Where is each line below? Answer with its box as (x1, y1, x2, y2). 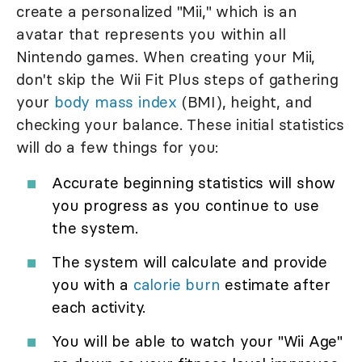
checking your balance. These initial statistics (16, 115, 344, 135)
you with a (52, 275, 133, 295)
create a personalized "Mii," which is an (16, 2, 297, 22)
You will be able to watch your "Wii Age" (52, 331, 343, 351)
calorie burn (133, 275, 221, 295)
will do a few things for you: (16, 137, 219, 158)
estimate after (220, 275, 330, 295)
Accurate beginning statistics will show (52, 173, 336, 193)
